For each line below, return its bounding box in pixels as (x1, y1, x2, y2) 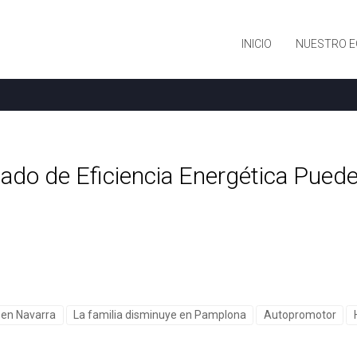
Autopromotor (263, 308, 336, 321)
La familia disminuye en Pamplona (73, 308, 246, 321)
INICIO (241, 37, 272, 50)
